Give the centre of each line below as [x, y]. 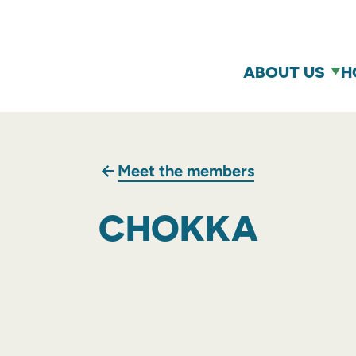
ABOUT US [284, 72]
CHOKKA [178, 228]
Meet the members [186, 171]
